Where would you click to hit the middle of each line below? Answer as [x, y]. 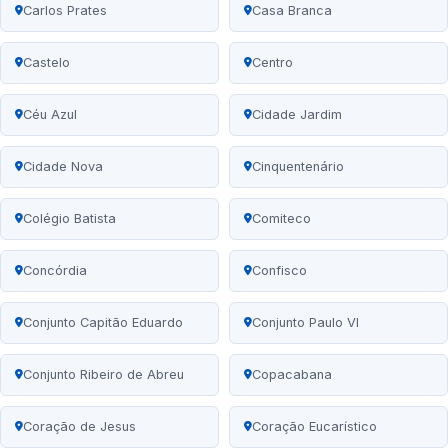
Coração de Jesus [79, 427]
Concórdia [55, 271]
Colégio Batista [69, 219]
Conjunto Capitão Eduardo [103, 323]
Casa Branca [292, 11]
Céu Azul [50, 115]
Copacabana [292, 375]
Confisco [279, 271]
